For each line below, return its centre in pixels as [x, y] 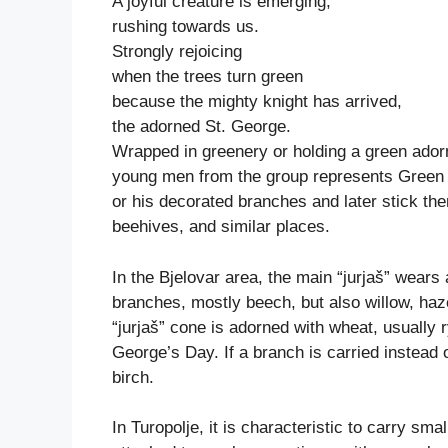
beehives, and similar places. [221, 227]
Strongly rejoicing [177, 52]
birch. [133, 377]
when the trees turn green [207, 77]
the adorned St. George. [201, 127]
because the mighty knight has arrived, [257, 102]
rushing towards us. [185, 27]
